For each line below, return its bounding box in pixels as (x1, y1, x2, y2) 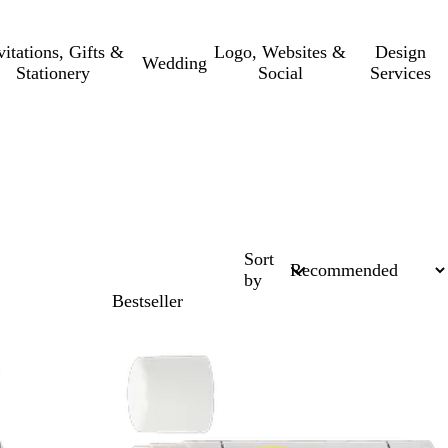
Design (375, 42, 427, 62)
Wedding (142, 52, 208, 73)
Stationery (15, 63, 90, 83)
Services (370, 63, 432, 83)
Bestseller (112, 291, 183, 311)
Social (257, 63, 303, 83)
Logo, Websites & (214, 42, 347, 62)
